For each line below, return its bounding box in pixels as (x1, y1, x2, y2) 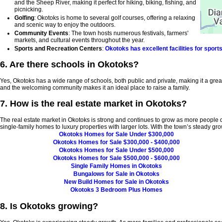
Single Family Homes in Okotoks (71, 162, 162, 169)
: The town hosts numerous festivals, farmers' (68, 30, 188, 37)
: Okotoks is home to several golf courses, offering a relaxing (34, 14, 195, 22)
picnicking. (14, 6, 43, 13)
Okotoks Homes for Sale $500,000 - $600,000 (53, 154, 180, 162)
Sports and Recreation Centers (14, 45, 102, 53)
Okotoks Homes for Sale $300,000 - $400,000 (53, 138, 180, 146)
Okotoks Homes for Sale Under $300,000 (59, 130, 174, 138)
